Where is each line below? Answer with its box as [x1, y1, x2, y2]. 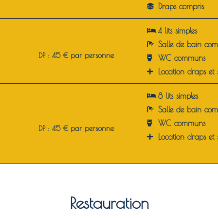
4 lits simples [158, 26, 197, 36]
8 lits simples [158, 91, 198, 101]
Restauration [69, 193, 149, 213]
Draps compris [158, 2, 204, 11]
